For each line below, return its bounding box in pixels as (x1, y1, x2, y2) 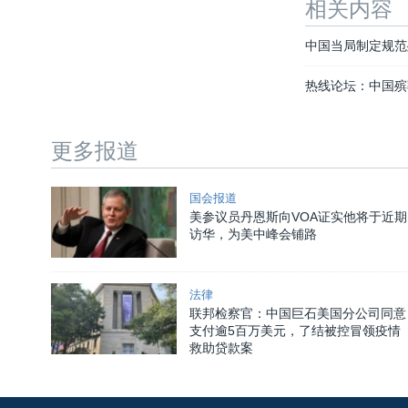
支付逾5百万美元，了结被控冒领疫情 (189, 323, 401, 339)
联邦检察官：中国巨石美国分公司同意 (189, 306, 406, 321)
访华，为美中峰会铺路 (189, 227, 317, 242)
